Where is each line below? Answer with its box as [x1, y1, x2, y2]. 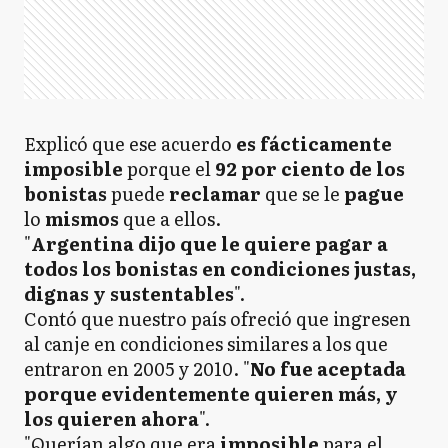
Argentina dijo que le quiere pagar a [31, 230, 388, 257]
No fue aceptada [250, 355, 406, 382]
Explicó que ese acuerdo [24, 130, 236, 157]
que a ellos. [119, 205, 225, 232]
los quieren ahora [24, 405, 199, 432]
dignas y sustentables [24, 280, 234, 307]
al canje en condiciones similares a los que [24, 330, 388, 357]
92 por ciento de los [215, 155, 405, 182]
